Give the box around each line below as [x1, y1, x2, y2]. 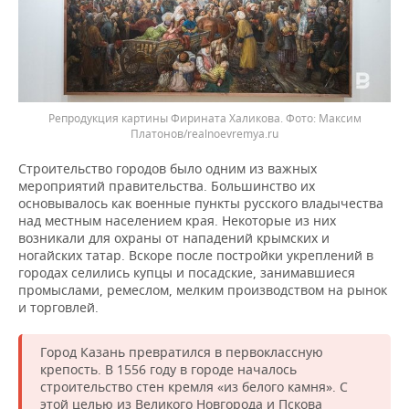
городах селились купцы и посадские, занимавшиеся [18, 264, 355, 282]
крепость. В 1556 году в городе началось [40, 361, 297, 379]
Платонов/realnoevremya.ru [131, 126, 278, 142]
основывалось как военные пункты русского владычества [18, 194, 383, 213]
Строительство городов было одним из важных [18, 160, 317, 178]
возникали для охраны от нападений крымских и [18, 229, 330, 247]
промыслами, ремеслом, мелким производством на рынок [18, 281, 387, 299]
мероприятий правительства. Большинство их [18, 177, 315, 195]
